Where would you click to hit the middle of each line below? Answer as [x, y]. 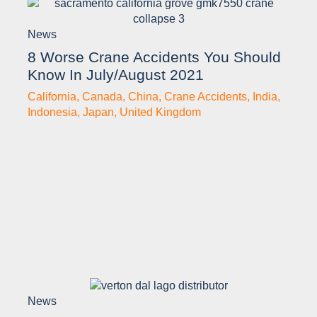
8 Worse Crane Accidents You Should [154, 57]
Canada [102, 97]
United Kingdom [160, 113]
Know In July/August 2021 [116, 75]
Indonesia [52, 113]
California [52, 97]
